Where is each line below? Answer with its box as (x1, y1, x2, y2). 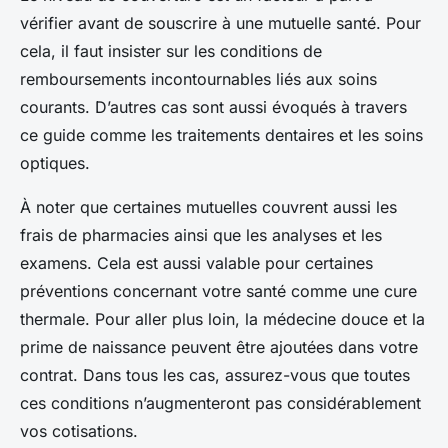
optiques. (20, 152, 90, 173)
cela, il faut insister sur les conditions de (20, 40, 322, 61)
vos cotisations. (20, 420, 138, 441)
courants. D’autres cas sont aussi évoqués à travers (20, 96, 407, 117)
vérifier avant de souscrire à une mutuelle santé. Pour (20, 12, 421, 33)
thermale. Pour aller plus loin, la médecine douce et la (20, 308, 425, 329)
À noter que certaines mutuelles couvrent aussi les (20, 196, 397, 217)
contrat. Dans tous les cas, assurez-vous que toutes (20, 364, 410, 385)
